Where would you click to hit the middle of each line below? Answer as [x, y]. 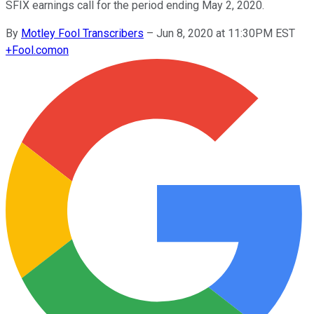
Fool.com [34, 50]
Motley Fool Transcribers [82, 33]
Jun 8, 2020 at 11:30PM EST [226, 33]
